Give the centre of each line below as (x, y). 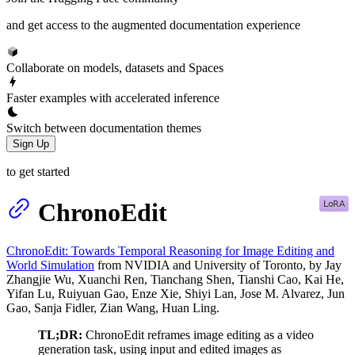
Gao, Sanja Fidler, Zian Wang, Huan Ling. (113, 308)
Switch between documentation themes (104, 128)
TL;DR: (60, 335)
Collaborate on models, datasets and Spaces (115, 67)
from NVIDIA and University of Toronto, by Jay (218, 265)
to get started (38, 171)
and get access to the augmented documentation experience (153, 25)
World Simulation (50, 265)
